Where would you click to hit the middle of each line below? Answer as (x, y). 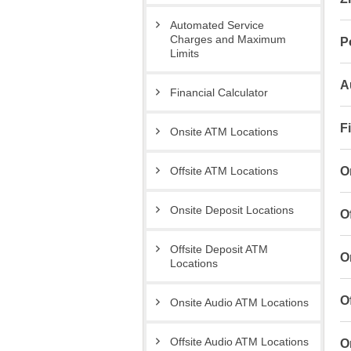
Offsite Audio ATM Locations (239, 342)
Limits (185, 54)
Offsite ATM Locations (224, 171)
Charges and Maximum (228, 40)
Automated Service (217, 25)
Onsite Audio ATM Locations (239, 303)
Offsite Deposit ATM (219, 250)
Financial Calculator (219, 93)
